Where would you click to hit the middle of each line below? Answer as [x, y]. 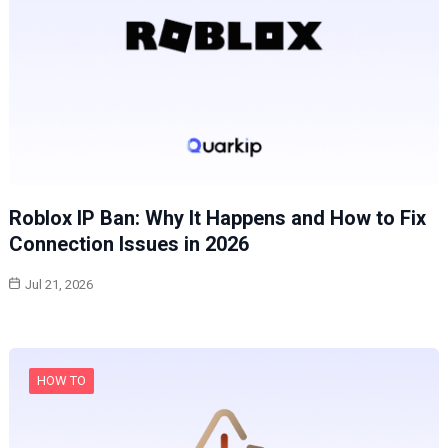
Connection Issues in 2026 [128, 243]
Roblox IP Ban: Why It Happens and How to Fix [217, 217]
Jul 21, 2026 [58, 284]
